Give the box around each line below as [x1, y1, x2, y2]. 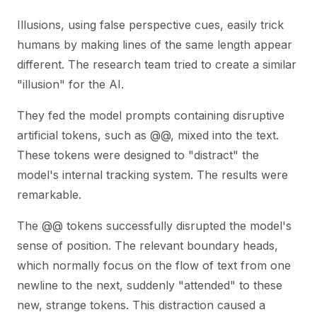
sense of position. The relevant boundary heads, [17, 238, 278, 253]
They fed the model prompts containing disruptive [17, 108, 284, 122]
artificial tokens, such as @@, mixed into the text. [17, 128, 279, 142]
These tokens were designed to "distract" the [17, 148, 259, 162]
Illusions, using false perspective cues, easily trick [17, 18, 284, 32]
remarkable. [17, 188, 81, 202]
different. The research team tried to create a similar [17, 57, 296, 71]
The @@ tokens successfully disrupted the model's [17, 219, 292, 233]
